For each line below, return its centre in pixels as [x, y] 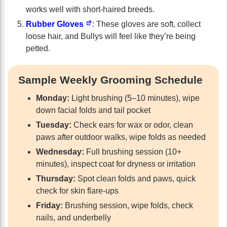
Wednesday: [60, 152]
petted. [38, 48]
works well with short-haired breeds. [90, 9]
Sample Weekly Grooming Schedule [110, 80]
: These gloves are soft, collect [146, 24]
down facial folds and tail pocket [93, 110]
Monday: [53, 98]
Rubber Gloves [56, 24]
